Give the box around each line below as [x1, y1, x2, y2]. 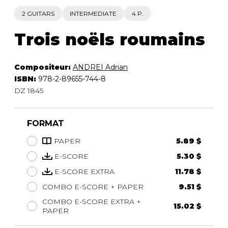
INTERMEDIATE [70, 10, 117, 18]
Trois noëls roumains [14, 30, 205, 50]
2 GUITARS [22, 10, 54, 18]
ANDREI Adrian [73, 63, 128, 72]
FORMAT [27, 119, 64, 129]
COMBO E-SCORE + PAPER [42, 182, 144, 192]
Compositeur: [14, 63, 73, 72]
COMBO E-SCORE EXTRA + [42, 197, 141, 207]
